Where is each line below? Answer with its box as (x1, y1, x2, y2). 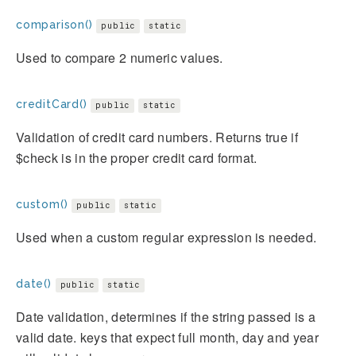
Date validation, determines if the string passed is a (16, 307, 315, 326)
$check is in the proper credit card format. (16, 148, 257, 167)
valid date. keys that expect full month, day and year (16, 327, 319, 346)
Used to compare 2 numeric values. (16, 48, 223, 67)
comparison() (16, 17, 93, 31)
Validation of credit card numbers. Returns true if (16, 127, 299, 146)
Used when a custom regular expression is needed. (16, 227, 317, 246)
